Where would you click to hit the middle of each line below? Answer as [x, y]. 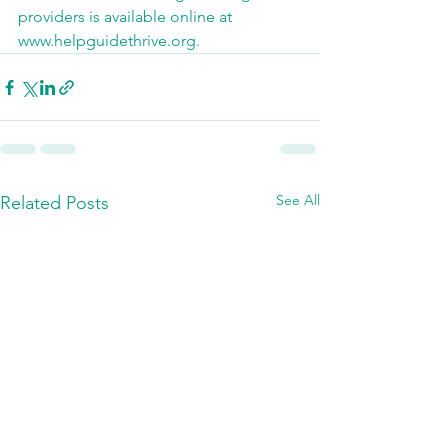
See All [298, 200]
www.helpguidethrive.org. [109, 40]
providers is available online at [127, 16]
